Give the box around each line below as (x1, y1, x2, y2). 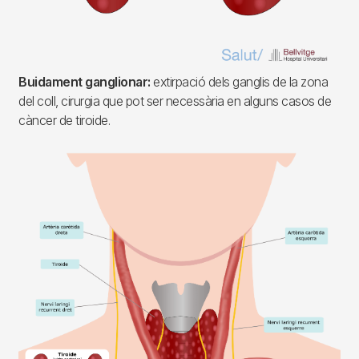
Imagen (18, 153, 61, 170)
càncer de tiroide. (18, 112, 110, 129)
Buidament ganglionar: (18, 74, 151, 91)
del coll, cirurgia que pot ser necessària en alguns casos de (18, 93, 331, 110)
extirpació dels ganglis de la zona (150, 74, 328, 91)
